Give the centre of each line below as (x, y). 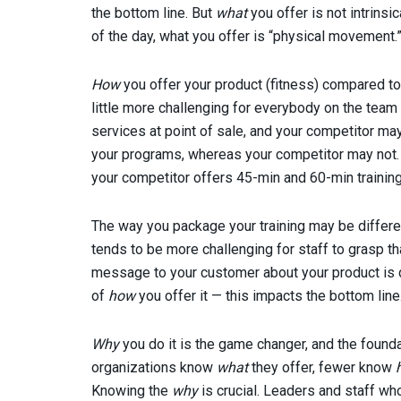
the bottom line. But (154, 13)
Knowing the (132, 390)
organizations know (154, 367)
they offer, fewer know (322, 367)
